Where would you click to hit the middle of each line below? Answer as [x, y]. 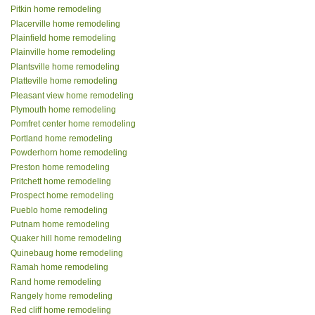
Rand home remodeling [56, 282]
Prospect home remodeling [62, 196]
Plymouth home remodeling [63, 109]
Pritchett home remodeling [61, 181]
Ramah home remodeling [59, 268]
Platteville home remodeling [64, 81]
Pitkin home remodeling [56, 9]
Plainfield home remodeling [63, 38]
